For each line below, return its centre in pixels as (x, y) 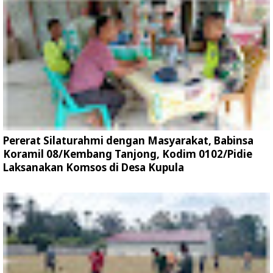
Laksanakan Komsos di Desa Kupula (94, 167)
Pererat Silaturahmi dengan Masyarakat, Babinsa (128, 140)
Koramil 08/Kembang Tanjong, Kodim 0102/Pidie (128, 154)
